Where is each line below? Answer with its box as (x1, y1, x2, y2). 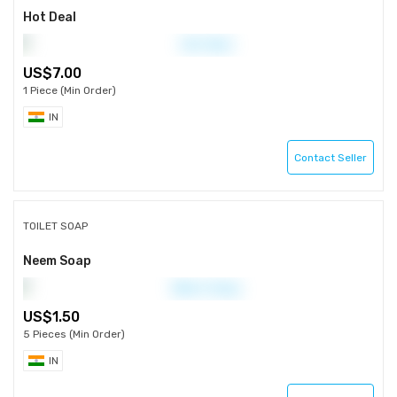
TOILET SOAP (23, 220, 88, 232)
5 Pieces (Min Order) (23, 328, 125, 340)
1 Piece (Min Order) (23, 84, 116, 97)
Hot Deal (23, 10, 76, 25)
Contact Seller (294, 152, 367, 164)
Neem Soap (23, 253, 91, 269)
